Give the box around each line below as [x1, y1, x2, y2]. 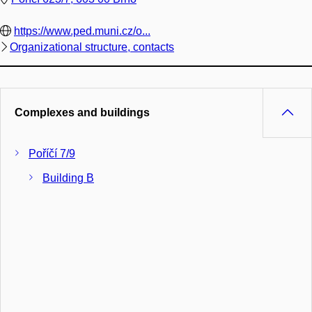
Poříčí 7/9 [29, 147, 75, 159]
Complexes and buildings [15, 106, 150, 118]
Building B [42, 171, 94, 184]
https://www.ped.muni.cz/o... [14, 24, 150, 37]
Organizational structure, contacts [10, 40, 174, 53]
